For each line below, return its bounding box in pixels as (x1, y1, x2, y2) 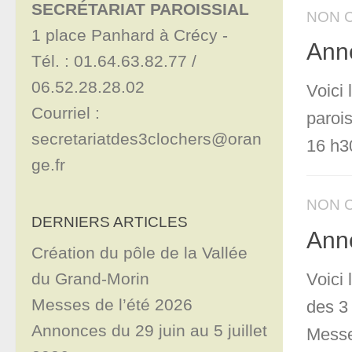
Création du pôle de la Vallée (31, 243, 247, 262)
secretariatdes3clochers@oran (31, 129, 262, 148)
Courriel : (31, 103, 100, 122)
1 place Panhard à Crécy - (31, 25, 233, 44)
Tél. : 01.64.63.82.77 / (31, 51, 196, 70)
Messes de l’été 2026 (31, 295, 192, 313)
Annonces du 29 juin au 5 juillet (31, 321, 267, 339)
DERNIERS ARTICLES (31, 212, 188, 230)
